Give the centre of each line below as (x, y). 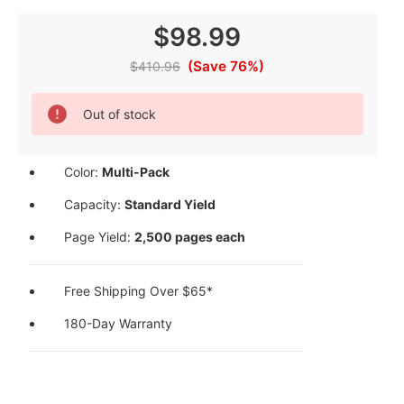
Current (50, 101)
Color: (83, 172)
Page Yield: (100, 237)
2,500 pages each (190, 237)
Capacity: (95, 205)
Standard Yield (170, 205)
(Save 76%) (226, 66)
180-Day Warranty (119, 324)
